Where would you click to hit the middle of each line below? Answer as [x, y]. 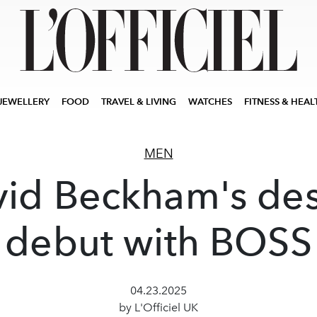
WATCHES [210, 102]
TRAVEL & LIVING [139, 102]
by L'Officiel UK [158, 307]
